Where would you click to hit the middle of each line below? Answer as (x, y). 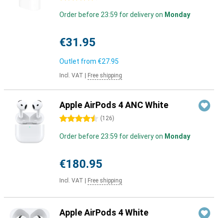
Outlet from (79, 61)
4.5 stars (73, 119)
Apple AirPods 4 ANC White (114, 105)
